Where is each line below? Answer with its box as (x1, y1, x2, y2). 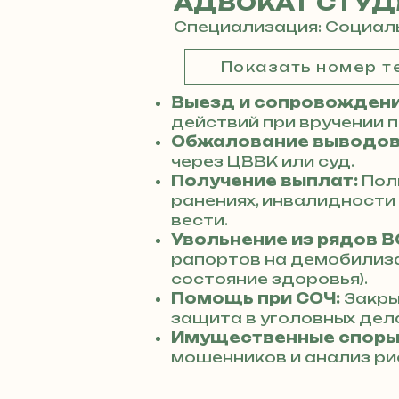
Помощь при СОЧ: (171, 289, 340, 307)
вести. (171, 211, 228, 229)
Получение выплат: (171, 172, 362, 190)
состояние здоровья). (171, 270, 368, 288)
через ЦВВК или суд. (171, 152, 354, 170)
